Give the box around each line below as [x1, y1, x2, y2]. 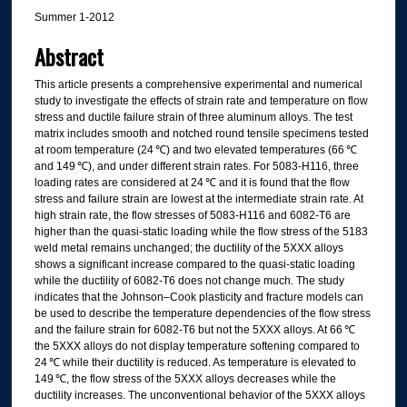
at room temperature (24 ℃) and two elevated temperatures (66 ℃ [34, 143, 357, 156]
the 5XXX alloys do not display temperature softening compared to [34, 339, 360, 352]
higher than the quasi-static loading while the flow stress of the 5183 [34, 224, 368, 238]
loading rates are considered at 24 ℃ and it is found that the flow [34, 175, 350, 189]
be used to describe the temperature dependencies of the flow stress [34, 306, 371, 320]
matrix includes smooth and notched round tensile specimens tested [34, 126, 369, 140]
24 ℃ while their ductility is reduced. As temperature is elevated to [34, 355, 356, 369]
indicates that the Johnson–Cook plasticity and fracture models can [34, 290, 363, 303]
